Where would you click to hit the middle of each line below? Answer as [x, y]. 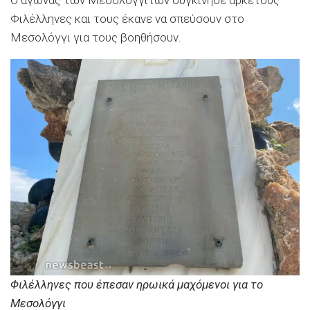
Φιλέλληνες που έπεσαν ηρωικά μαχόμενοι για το [137, 284]
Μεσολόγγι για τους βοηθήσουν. [96, 37]
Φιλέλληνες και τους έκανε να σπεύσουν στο [127, 18]
